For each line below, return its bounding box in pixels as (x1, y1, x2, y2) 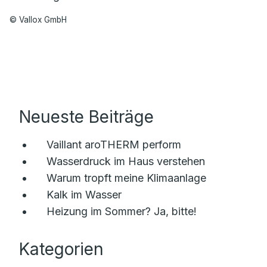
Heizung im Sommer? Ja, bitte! (46, 205, 197, 218)
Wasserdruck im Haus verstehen (46, 155, 205, 167)
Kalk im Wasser (46, 188, 122, 201)
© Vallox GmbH (10, 15, 67, 25)
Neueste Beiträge (19, 107, 154, 127)
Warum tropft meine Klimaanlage (46, 172, 206, 184)
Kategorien (19, 239, 104, 259)
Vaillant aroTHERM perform (46, 138, 181, 151)
